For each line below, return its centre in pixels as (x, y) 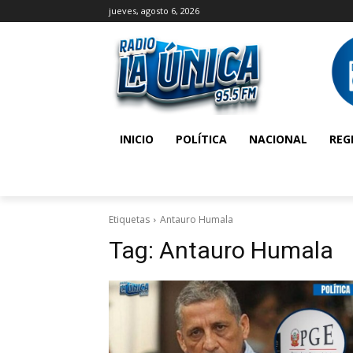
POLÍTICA (201, 139)
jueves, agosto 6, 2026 (154, 11)
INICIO (137, 139)
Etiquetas (129, 219)
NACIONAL (278, 139)
